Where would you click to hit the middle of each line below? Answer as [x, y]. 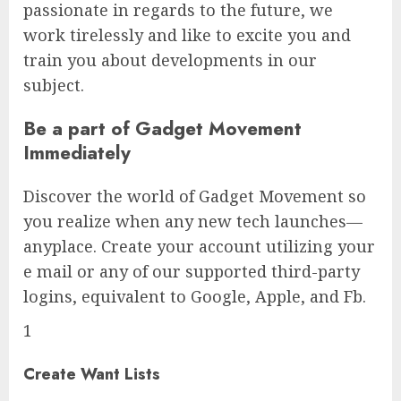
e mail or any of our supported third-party [192, 271]
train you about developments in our [170, 60]
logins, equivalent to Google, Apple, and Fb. [195, 296]
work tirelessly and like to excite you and [187, 34]
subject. [54, 85]
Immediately [77, 152]
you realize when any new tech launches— [193, 221]
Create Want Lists [92, 374]
